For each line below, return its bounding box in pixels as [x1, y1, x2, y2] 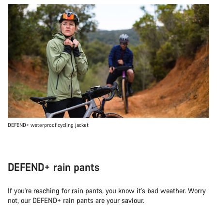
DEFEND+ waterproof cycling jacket [8, 121, 89, 128]
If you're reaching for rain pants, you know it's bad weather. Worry [8, 186, 206, 195]
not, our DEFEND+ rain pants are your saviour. [8, 195, 144, 205]
